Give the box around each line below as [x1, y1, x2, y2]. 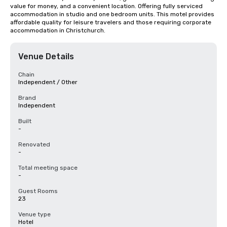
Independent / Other [18, 79, 78, 86]
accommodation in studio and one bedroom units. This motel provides [10, 11, 214, 18]
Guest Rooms [18, 187, 58, 195]
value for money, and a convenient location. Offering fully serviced [10, 3, 203, 10]
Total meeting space [18, 164, 78, 171]
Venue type [18, 211, 51, 218]
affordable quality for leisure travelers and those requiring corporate [10, 19, 211, 26]
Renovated [18, 141, 50, 148]
